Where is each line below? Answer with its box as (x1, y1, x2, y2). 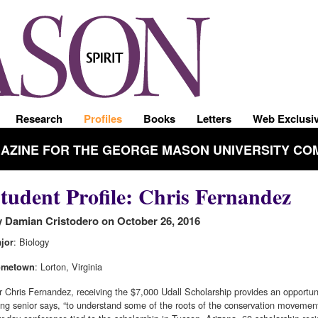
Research (16, 111, 62, 126)
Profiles (84, 111, 122, 126)
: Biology (13, 234, 49, 248)
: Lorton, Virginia (35, 259, 102, 273)
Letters (197, 111, 231, 126)
